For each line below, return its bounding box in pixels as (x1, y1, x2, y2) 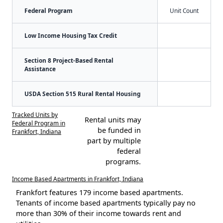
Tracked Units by (12, 110, 58, 118)
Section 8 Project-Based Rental (24, 56, 113, 64)
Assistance (24, 64, 56, 73)
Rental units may (84, 114, 141, 124)
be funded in (97, 125, 141, 135)
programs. (105, 156, 141, 166)
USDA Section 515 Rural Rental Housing (24, 89, 140, 98)
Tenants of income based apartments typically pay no (16, 198, 196, 208)
